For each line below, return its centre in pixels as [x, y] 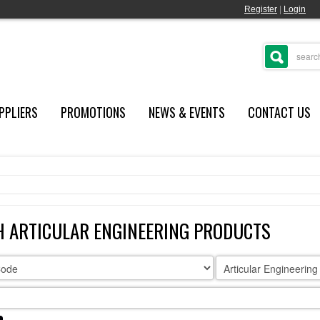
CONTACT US [279, 112]
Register [261, 9]
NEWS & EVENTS [186, 112]
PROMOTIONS [93, 112]
